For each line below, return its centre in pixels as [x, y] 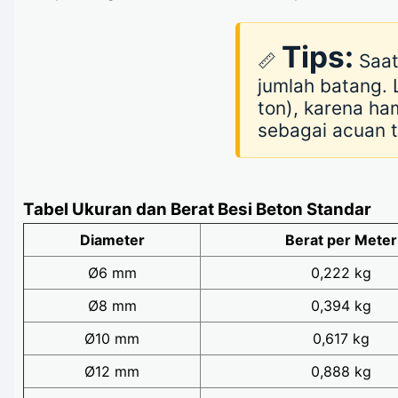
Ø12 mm [112, 372]
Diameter [112, 240]
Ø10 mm [112, 339]
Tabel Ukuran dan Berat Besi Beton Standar [197, 210]
